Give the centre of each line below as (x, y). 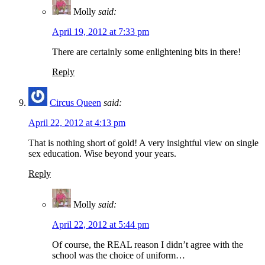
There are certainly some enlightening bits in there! (146, 51)
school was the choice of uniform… (119, 255)
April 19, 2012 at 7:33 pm (101, 31)
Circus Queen (75, 102)
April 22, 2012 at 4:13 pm (77, 122)
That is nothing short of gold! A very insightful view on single (143, 143)
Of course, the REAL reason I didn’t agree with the (148, 244)
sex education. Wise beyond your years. (102, 153)
